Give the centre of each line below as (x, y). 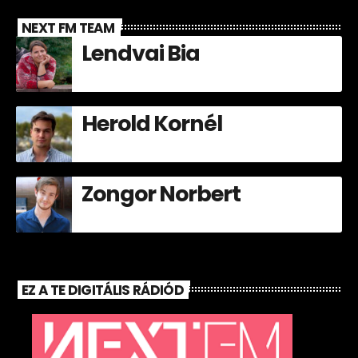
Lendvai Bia (141, 54)
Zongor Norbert (161, 194)
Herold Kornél (152, 124)
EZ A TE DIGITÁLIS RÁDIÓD (103, 290)
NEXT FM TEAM (68, 28)
